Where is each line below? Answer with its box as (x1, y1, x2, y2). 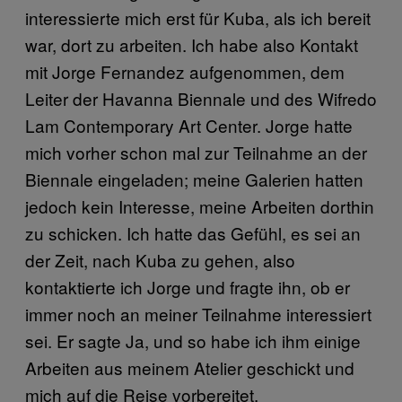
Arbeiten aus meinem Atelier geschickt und (25, 355, 354, 380)
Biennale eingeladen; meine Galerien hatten (25, 167, 363, 191)
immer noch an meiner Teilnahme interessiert (25, 301, 371, 326)
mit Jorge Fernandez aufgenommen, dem (25, 59, 345, 83)
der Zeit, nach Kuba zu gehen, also (25, 248, 295, 272)
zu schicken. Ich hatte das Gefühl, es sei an (25, 221, 361, 245)
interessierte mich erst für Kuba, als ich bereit (25, 5, 371, 30)
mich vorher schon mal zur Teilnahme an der (25, 140, 367, 164)
